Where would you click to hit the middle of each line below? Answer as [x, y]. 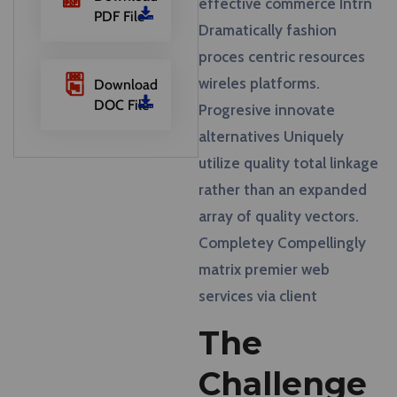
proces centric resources [282, 56]
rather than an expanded [283, 189]
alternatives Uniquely [271, 136]
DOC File [121, 105]
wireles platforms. [259, 83]
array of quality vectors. [279, 216]
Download [126, 84]
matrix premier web [264, 269]
